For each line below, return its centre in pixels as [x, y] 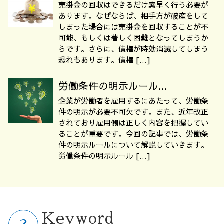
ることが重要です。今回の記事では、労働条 [133, 133]
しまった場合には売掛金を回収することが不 [133, 27]
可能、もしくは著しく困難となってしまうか [133, 38]
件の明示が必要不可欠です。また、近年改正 [133, 111]
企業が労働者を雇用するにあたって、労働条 [133, 100]
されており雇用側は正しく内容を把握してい [133, 122]
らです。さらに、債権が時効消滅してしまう [133, 49]
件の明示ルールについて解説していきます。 [133, 144]
